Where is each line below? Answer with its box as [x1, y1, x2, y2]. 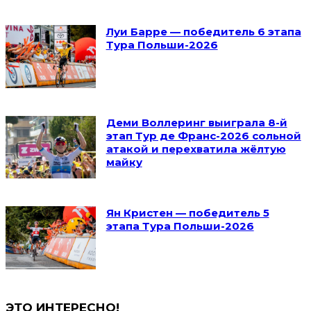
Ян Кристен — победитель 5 [106, 206, 269, 220]
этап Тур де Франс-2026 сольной [106, 128, 301, 142]
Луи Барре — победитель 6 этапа [106, 24, 301, 38]
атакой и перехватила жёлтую [106, 142, 286, 155]
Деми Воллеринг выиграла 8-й [106, 115, 287, 129]
